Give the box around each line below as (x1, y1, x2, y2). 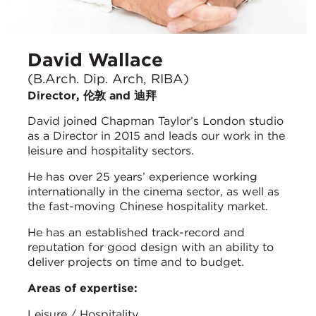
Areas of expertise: (28, 281, 138, 295)
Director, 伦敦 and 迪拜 (28, 88, 157, 102)
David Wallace (28, 48, 163, 71)
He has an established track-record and (28, 225, 245, 239)
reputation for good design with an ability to (28, 240, 274, 254)
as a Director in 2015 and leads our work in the (28, 128, 285, 142)
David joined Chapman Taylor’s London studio (28, 114, 284, 128)
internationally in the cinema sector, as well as (28, 184, 279, 198)
